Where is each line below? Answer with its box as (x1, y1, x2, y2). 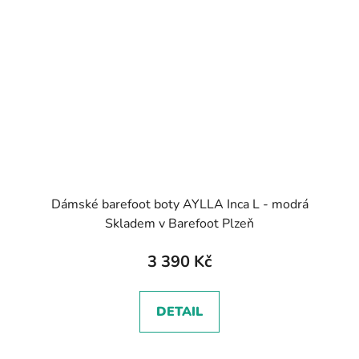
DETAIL (156, 302, 203, 321)
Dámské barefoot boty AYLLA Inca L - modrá (50, 195, 309, 213)
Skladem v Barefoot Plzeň (105, 214, 254, 232)
